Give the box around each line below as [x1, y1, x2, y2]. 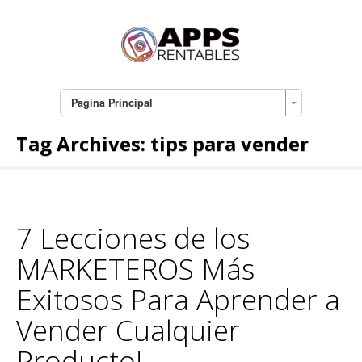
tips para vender [150, 130, 309, 158]
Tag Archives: [16, 130, 150, 158]
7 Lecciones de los [16, 219, 250, 258]
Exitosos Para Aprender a [16, 280, 340, 319]
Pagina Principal [70, 95, 153, 111]
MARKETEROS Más [16, 250, 255, 288]
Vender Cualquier [16, 311, 240, 350]
